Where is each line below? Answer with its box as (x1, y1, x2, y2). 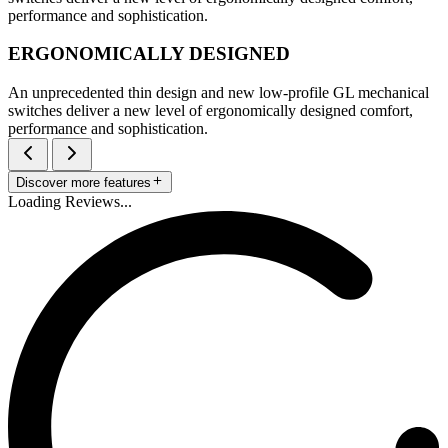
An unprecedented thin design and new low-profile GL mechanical (8, 84, 429, 101)
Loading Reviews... (8, 193, 132, 211)
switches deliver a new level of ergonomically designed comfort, (8, 102, 413, 119)
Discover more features (16, 175, 151, 191)
